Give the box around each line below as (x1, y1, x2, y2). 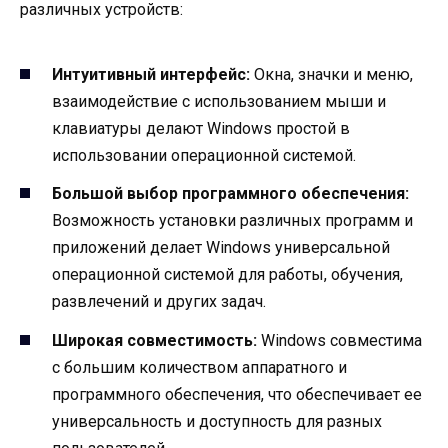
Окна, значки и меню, (250, 65, 413, 85)
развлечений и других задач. (52, 292, 266, 312)
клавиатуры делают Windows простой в (52, 119, 350, 139)
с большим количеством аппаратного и (52, 357, 347, 377)
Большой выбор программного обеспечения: (52, 184, 409, 204)
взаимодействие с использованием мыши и (52, 92, 386, 112)
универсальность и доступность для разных (52, 411, 382, 431)
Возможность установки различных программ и (52, 211, 413, 231)
